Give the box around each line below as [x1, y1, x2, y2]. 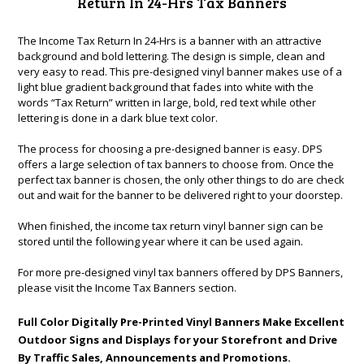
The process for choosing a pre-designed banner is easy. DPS [18, 141, 323, 156]
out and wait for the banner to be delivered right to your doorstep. [18, 188, 346, 202]
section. [196, 280, 240, 295]
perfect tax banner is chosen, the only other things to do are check [18, 172, 345, 187]
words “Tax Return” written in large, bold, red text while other [18, 95, 317, 110]
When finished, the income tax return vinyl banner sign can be [18, 219, 324, 233]
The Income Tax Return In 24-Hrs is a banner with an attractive [18, 33, 323, 48]
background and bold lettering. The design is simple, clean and [18, 49, 326, 63]
